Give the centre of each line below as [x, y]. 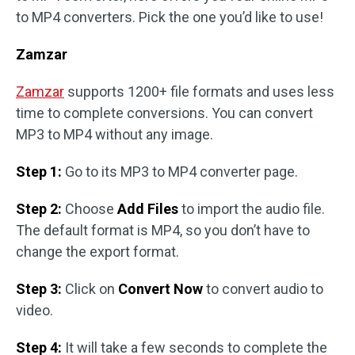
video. [34, 311]
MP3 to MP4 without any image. [115, 135]
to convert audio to [263, 289]
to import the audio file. [252, 209]
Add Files [148, 209]
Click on [90, 289]
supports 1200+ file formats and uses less [199, 92]
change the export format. [97, 252]
